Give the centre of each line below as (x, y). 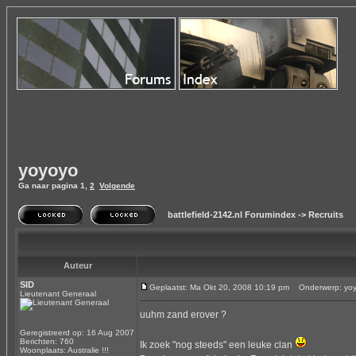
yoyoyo (48, 170)
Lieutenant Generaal (58, 294)
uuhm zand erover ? (183, 315)
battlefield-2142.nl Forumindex (232, 215)
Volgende (117, 186)
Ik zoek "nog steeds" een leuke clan (217, 345)
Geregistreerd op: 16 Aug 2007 (77, 333)
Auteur (77, 265)
